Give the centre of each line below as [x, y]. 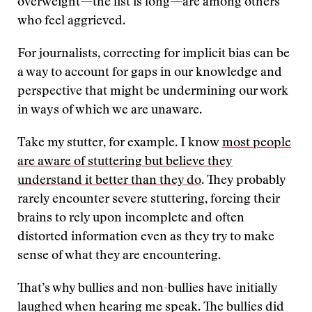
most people [257, 143]
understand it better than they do [109, 181]
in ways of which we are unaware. [110, 111]
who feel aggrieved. [71, 22]
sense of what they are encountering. [119, 256]
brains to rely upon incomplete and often [131, 219]
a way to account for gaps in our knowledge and [150, 73]
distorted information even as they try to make [146, 237]
